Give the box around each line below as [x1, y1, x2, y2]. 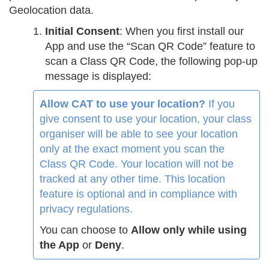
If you [205, 98, 235, 110]
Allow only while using [131, 224, 247, 237]
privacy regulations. [40, 203, 133, 216]
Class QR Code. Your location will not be [40, 158, 234, 171]
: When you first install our [119, 25, 244, 38]
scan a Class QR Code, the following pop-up [45, 55, 258, 68]
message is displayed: [45, 70, 151, 83]
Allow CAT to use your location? [40, 98, 205, 110]
